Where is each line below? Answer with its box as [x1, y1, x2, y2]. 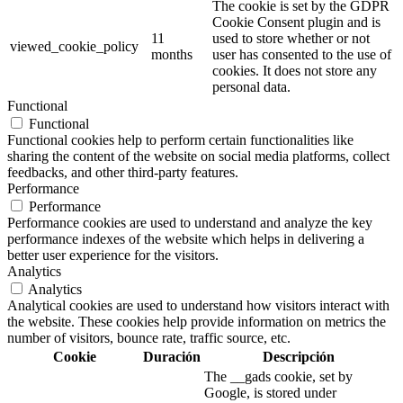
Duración [143, 348, 201, 364]
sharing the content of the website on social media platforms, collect [7, 148, 390, 164]
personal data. [212, 78, 291, 94]
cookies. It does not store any [212, 62, 377, 78]
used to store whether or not [212, 30, 370, 46]
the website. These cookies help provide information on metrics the [7, 313, 386, 329]
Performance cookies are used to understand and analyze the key [7, 214, 372, 230]
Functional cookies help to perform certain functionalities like [7, 131, 354, 148]
